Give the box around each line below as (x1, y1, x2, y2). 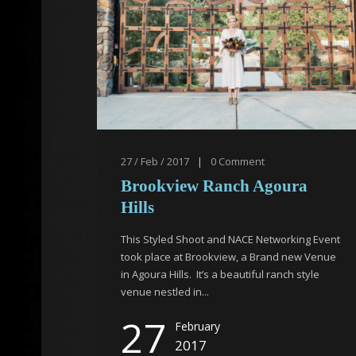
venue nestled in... (121, 284, 209, 299)
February (175, 319, 220, 334)
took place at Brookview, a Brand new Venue (121, 250, 336, 264)
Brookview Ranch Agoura (121, 176, 308, 195)
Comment (219, 154, 265, 168)
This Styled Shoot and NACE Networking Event (121, 232, 340, 246)
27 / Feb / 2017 (121, 154, 189, 168)
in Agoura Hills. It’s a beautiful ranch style (121, 267, 319, 281)
